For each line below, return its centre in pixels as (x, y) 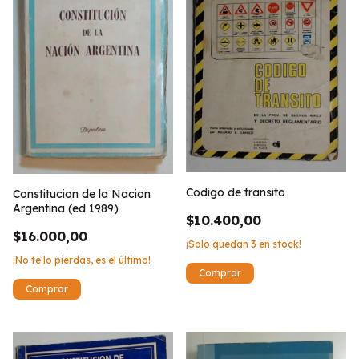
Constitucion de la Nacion (82, 194)
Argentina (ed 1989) (66, 209)
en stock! (279, 244)
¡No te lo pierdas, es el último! (82, 260)
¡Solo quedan (218, 244)
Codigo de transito (236, 192)
